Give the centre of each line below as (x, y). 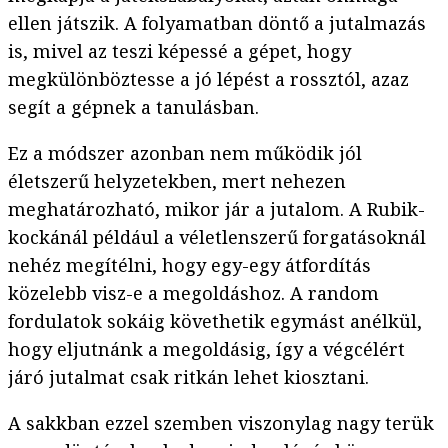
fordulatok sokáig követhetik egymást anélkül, (215, 321)
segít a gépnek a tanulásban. (133, 107)
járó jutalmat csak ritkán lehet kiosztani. (188, 377)
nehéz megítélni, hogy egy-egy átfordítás (189, 265)
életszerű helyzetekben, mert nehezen (177, 181)
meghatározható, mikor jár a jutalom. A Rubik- (216, 209)
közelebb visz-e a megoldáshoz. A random (193, 293)
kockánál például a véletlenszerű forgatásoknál (217, 237)
